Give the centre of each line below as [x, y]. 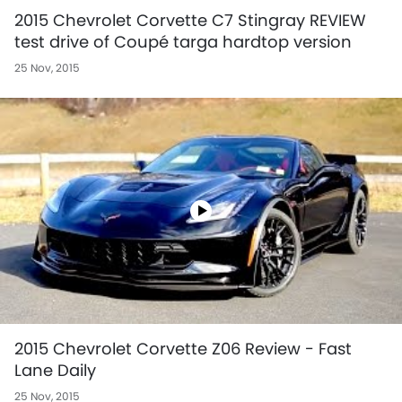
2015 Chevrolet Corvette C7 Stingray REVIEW [190, 20]
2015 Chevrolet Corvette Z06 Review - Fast [183, 348]
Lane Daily [55, 370]
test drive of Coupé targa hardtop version [183, 41]
